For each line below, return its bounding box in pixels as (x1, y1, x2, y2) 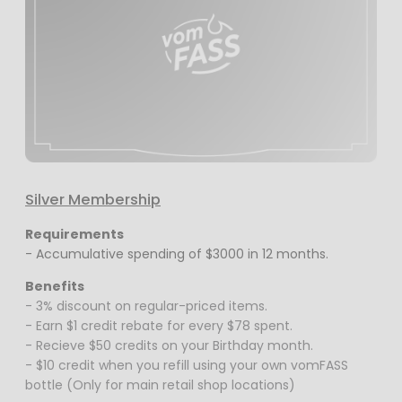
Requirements (25, 225, 124, 244)
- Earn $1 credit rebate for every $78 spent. (25, 317, 293, 336)
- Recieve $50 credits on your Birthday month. (25, 336, 313, 355)
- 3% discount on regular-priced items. (25, 297, 267, 316)
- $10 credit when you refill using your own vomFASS (25, 356, 348, 375)
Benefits (25, 277, 84, 296)
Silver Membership (25, 188, 161, 210)
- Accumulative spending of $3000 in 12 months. (25, 245, 332, 264)
